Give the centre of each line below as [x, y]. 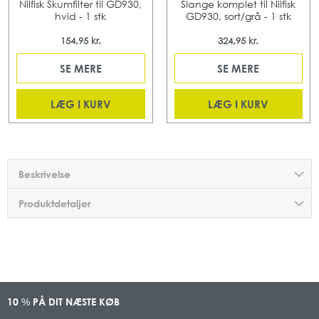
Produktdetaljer [54, 203]
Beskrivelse [45, 174]
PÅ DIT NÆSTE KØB [75, 302]
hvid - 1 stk [81, 16]
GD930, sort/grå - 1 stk [238, 16]
